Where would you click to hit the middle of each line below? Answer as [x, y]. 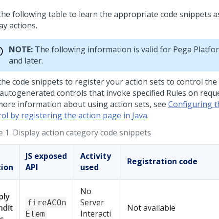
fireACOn [47, 203]
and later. [26, 61]
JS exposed [46, 156]
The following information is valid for [103, 49]
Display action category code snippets [82, 132]
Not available [151, 208]
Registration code [162, 161]
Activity [96, 156]
